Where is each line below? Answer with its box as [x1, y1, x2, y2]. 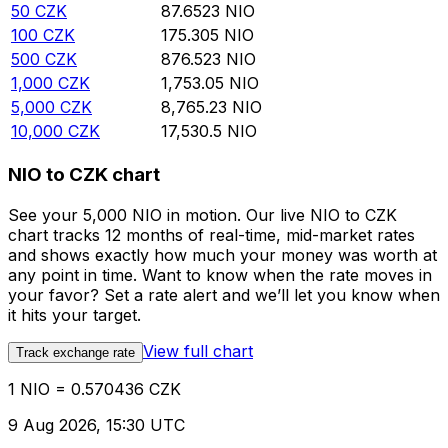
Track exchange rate [16, 344, 135, 360]
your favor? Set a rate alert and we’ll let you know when [8, 284, 440, 305]
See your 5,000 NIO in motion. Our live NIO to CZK [8, 204, 397, 225]
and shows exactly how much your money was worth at [8, 244, 437, 265]
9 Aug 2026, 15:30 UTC [8, 414, 185, 435]
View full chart [143, 340, 253, 361]
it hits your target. [8, 304, 141, 325]
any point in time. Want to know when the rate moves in [8, 264, 432, 285]
